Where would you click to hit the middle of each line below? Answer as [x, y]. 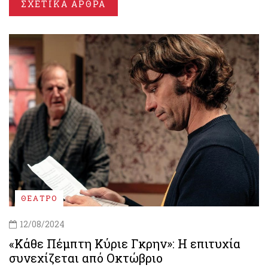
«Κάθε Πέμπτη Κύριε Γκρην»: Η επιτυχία [125, 243]
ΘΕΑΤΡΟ [39, 198]
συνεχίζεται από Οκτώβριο [86, 258]
